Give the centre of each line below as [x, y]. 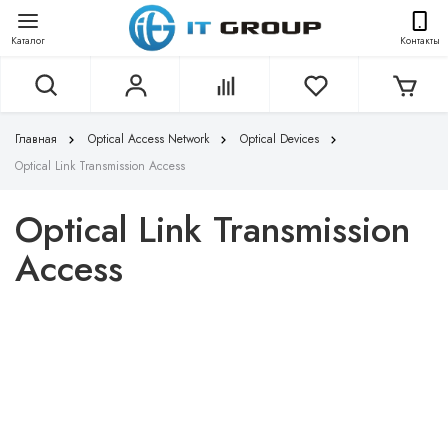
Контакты [420, 40]
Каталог [28, 40]
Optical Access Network [148, 139]
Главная [36, 139]
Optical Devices [279, 139]
